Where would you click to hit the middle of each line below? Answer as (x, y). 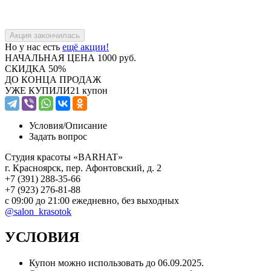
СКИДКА (25, 68)
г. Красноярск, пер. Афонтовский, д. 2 (83, 168)
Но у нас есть (34, 47)
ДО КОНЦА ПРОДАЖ (53, 79)
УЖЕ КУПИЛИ (38, 90)
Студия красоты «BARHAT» (64, 157)
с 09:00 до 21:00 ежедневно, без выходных (92, 200)
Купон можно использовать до (93, 263)
